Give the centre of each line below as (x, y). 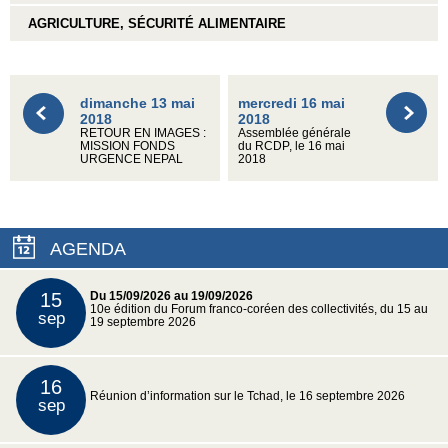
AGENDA (88, 248)
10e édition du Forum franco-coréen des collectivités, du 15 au (259, 308)
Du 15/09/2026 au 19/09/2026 (171, 295)
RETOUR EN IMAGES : (143, 132)
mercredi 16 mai (292, 102)
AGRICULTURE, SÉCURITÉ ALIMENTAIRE (153, 23)
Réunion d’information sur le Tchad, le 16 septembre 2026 (247, 395)
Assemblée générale (295, 132)
